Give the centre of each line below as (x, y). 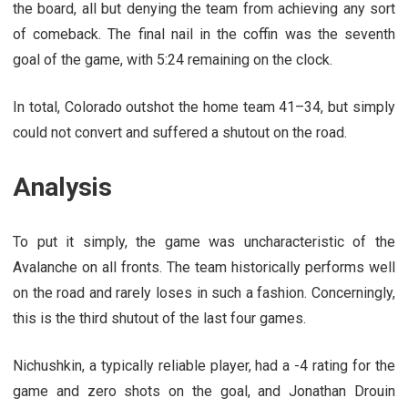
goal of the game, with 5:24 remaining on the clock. (173, 59)
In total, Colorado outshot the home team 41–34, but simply (204, 107)
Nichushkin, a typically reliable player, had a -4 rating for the (204, 365)
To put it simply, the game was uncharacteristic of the (204, 241)
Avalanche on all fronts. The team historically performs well (204, 267)
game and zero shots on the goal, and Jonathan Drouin (204, 391)
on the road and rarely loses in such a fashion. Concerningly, (204, 292)
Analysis (62, 187)
